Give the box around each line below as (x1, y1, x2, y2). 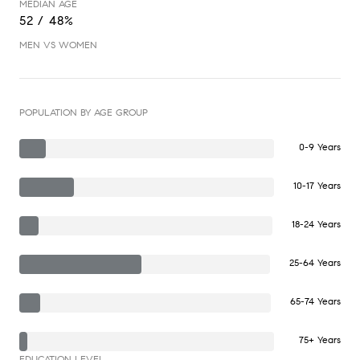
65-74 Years (290, 294, 341, 307)
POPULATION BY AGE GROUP (19, 105, 148, 118)
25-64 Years (289, 256, 341, 268)
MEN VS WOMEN (19, 38, 97, 51)
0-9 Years (299, 140, 341, 153)
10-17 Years (293, 178, 341, 191)
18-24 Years (292, 217, 341, 230)
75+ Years (299, 333, 341, 346)
